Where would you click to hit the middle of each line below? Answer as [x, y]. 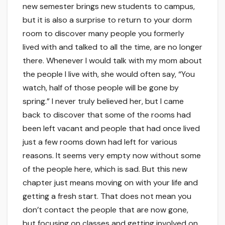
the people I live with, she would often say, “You [109, 74]
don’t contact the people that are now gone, [105, 210]
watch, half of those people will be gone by [101, 88]
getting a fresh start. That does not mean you [107, 196]
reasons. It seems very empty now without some [112, 156]
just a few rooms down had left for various [100, 142]
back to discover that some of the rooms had [107, 115]
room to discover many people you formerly [103, 34]
